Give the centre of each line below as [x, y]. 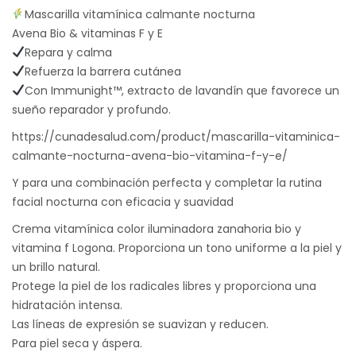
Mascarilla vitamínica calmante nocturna [139, 14]
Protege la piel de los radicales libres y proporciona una [164, 286]
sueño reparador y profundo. [91, 109]
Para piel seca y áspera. [77, 343]
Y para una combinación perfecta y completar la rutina [167, 182]
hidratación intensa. [67, 305]
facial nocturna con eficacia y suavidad [123, 201]
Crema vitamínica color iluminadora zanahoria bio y [157, 228]
